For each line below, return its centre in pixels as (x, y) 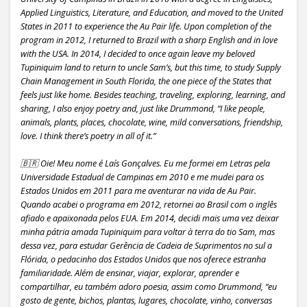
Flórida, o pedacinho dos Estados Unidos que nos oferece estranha (143, 260)
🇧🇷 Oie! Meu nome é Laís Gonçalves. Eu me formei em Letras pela (145, 164)
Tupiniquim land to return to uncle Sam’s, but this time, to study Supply (151, 68)
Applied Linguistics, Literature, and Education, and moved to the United (152, 13)
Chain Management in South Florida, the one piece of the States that (146, 82)
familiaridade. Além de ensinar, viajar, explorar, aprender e (130, 273)
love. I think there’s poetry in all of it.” (88, 136)
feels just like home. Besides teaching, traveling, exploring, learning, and (153, 95)
